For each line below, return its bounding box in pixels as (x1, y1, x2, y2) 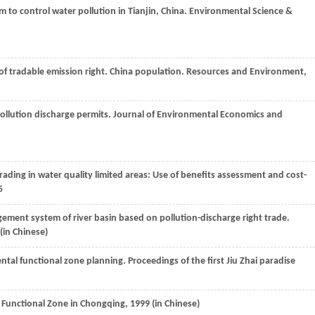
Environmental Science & (187, 6, 292, 17)
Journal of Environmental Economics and (111, 110, 283, 120)
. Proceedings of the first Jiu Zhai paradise (123, 256, 295, 266)
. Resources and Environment (181, 67, 304, 77)
